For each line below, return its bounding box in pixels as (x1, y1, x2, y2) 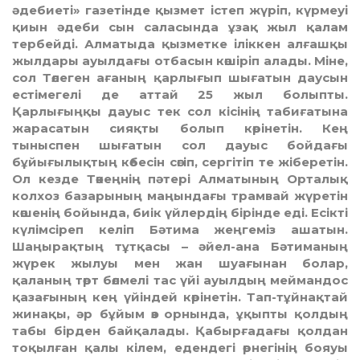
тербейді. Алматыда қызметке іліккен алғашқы (12, 36, 348, 52)
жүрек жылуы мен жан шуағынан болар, (12, 256, 348, 272)
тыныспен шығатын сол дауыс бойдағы (12, 137, 348, 153)
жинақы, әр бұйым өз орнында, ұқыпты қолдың (12, 306, 348, 322)
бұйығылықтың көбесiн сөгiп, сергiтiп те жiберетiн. (12, 154, 348, 170)
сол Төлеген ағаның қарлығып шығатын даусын (12, 70, 348, 86)
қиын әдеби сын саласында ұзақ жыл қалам (12, 19, 348, 35)
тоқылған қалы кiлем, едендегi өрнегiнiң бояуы (12, 340, 348, 356)
